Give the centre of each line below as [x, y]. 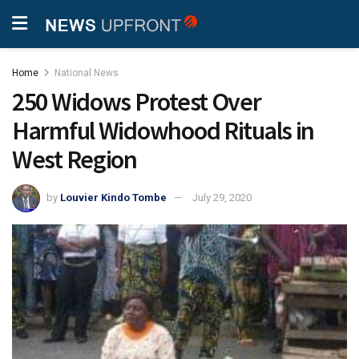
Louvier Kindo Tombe [113, 197]
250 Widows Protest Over [137, 102]
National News [87, 73]
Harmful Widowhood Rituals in [163, 131]
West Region [75, 159]
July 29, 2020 [222, 197]
